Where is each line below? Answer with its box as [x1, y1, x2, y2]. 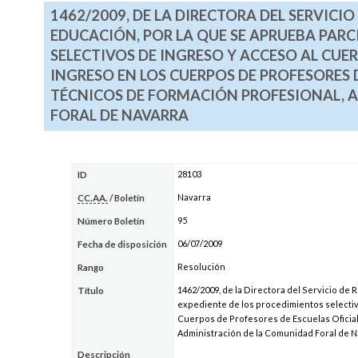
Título [78, 284, 105, 296]
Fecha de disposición [78, 238, 168, 249]
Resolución [177, 261, 225, 272]
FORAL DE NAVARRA [50, 106, 189, 125]
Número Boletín [78, 215, 145, 226]
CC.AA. [78, 192, 109, 203]
